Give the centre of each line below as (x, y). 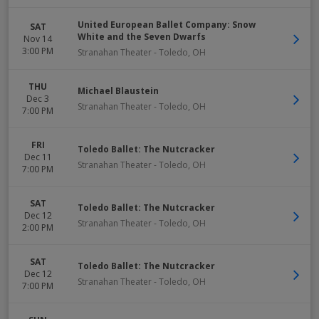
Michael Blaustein (118, 91)
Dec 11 (38, 157)
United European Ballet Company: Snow (167, 25)
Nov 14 (38, 38)
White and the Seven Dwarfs (142, 37)
